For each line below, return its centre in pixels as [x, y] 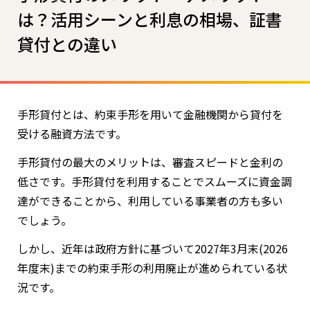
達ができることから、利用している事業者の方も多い [150, 200]
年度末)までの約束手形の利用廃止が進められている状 [152, 267]
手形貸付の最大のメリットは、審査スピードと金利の [150, 162]
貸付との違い [67, 44]
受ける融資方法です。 [72, 133]
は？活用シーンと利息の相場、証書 [150, 19]
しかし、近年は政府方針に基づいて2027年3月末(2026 [153, 248]
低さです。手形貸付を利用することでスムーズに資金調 [155, 181]
